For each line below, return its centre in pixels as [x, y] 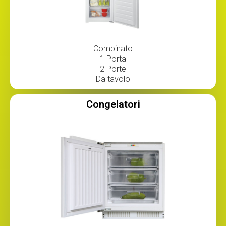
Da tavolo [113, 79]
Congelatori [113, 104]
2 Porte [113, 69]
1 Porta [113, 59]
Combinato [113, 48]
